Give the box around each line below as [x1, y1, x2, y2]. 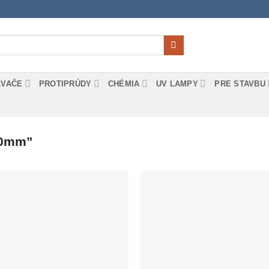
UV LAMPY [156, 79, 198, 88]
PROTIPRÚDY [38, 79, 92, 88]
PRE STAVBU [214, 79, 265, 88]
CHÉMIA [107, 79, 140, 88]
